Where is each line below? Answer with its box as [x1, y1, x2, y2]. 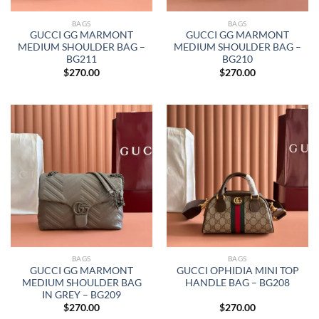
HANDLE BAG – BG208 [185, 277, 290, 289]
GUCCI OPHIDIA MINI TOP [176, 265, 299, 277]
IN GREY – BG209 [42, 289, 121, 301]
